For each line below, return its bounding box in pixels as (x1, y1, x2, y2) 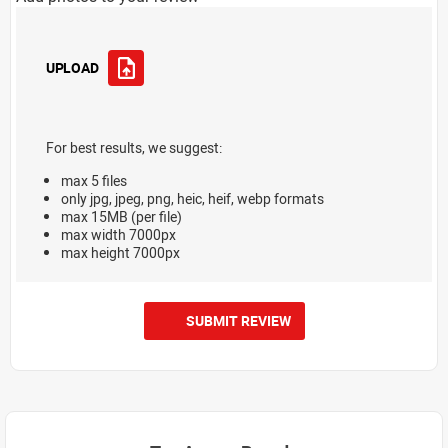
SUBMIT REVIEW (185, 310, 291, 330)
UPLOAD (46, 58, 99, 78)
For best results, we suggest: (46, 137, 222, 157)
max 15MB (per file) (61, 206, 182, 226)
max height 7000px (61, 242, 180, 262)
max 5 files (61, 170, 127, 190)
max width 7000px (61, 224, 176, 244)
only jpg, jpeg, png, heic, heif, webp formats (61, 188, 324, 208)
